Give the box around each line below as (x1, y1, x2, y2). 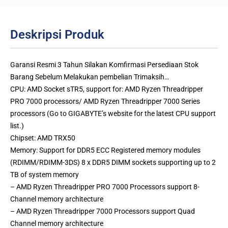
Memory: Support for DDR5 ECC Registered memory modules (10, 146, 201, 154)
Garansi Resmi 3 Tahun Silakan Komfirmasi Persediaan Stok (10, 60, 198, 69)
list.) (10, 121, 24, 130)
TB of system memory (10, 170, 79, 179)
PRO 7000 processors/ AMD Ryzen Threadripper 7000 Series (10, 97, 200, 105)
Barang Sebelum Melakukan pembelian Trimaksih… (10, 72, 169, 81)
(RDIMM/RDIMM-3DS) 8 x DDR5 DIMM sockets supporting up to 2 (10, 158, 216, 166)
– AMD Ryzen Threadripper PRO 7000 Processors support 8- (10, 182, 199, 191)
